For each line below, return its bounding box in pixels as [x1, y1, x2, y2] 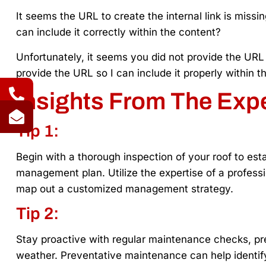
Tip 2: [16, 204, 59, 223]
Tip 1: [16, 121, 59, 140]
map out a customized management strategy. [16, 182, 233, 195]
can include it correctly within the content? [16, 26, 221, 39]
